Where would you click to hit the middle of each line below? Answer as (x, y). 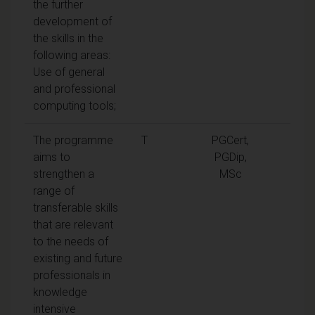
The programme (73, 140)
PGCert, (230, 140)
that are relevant (73, 224)
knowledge (60, 292)
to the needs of (71, 241)
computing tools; (75, 105)
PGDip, (230, 157)
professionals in (72, 275)
